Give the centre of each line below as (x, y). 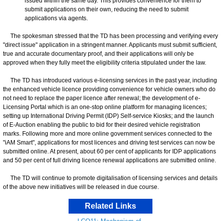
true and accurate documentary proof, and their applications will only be (98, 54)
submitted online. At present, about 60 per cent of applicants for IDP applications (110, 151)
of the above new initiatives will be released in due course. (81, 187)
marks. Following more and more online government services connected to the (108, 133)
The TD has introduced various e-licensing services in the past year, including (110, 80)
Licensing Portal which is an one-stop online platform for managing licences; (105, 107)
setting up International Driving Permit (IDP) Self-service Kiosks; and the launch (109, 116)
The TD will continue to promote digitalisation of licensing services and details (110, 178)
